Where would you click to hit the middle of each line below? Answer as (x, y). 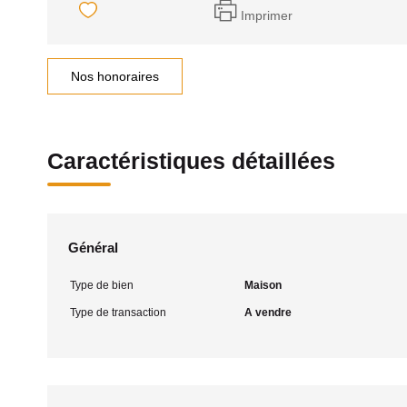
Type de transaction (118, 313)
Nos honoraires (115, 76)
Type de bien (102, 285)
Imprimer (266, 15)
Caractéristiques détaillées (191, 161)
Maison (263, 285)
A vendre (268, 313)
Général (93, 248)
